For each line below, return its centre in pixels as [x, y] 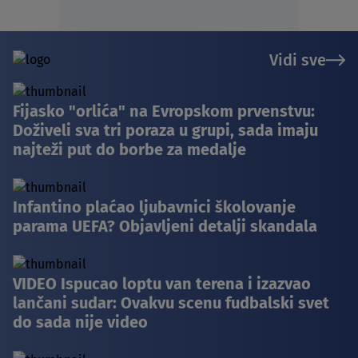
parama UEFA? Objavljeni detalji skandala [165, 226]
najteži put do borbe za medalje [129, 149]
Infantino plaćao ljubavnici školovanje [154, 207]
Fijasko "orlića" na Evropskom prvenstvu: [164, 111]
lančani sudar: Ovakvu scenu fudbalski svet [171, 302]
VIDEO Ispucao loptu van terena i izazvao [162, 283]
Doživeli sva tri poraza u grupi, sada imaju [165, 130]
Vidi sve [298, 60]
